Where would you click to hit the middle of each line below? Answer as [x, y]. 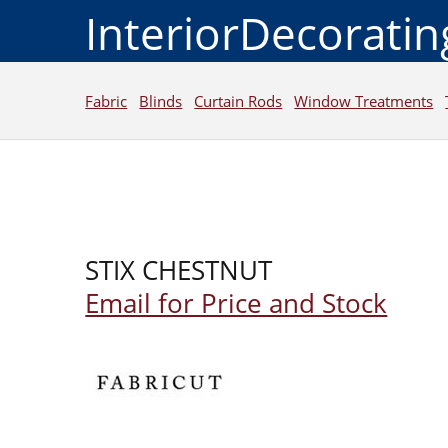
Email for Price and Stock [236, 303]
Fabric [106, 100]
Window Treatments [364, 100]
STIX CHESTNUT [179, 270]
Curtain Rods [238, 100]
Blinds [161, 100]
